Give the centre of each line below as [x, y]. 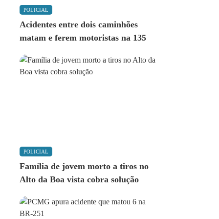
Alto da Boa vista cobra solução [79, 180]
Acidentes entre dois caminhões [79, 25]
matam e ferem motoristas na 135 [83, 38]
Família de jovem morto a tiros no [84, 166]
